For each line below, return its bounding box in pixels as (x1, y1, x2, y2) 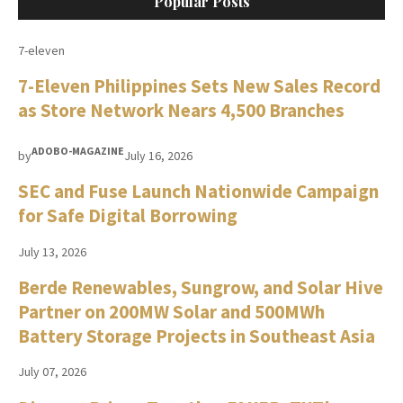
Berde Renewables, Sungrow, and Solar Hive (18, 274, 383, 300)
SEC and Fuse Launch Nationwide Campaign (18, 179, 379, 204)
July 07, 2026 (18, 363, 86, 381)
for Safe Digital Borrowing (18, 203, 237, 228)
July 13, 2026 (18, 243, 86, 260)
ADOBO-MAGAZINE (31, 143, 124, 157)
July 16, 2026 (124, 147, 193, 164)
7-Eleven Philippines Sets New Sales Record (18, 74, 381, 99)
